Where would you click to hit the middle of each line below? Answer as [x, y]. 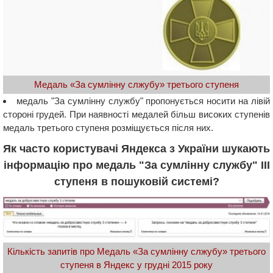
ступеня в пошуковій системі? [136, 182]
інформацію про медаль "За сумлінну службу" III [136, 165]
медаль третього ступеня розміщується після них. [108, 128]
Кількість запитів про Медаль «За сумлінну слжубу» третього [136, 252]
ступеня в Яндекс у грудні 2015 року [136, 265]
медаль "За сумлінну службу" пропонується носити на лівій [143, 101]
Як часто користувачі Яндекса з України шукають [136, 149]
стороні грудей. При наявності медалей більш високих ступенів [136, 115]
